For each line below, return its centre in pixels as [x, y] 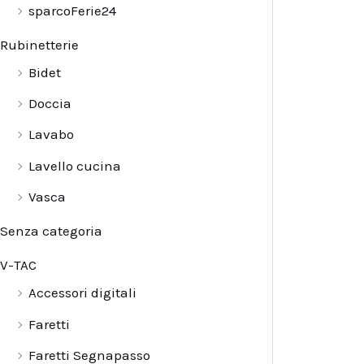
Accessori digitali [82, 293]
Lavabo [51, 134]
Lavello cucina [75, 165]
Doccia [50, 104]
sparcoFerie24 [72, 10]
